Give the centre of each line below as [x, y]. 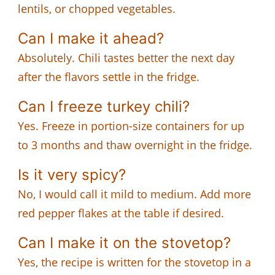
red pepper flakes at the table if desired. [121, 213]
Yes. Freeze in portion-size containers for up [131, 126]
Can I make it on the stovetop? [124, 242]
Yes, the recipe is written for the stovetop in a [134, 262]
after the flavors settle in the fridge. [109, 76]
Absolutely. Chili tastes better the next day [126, 57]
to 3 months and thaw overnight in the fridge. [135, 145]
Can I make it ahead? [91, 38]
